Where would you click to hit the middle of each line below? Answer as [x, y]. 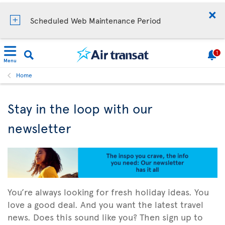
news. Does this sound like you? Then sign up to [105, 216]
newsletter [39, 128]
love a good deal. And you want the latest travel [105, 204]
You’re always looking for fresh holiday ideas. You [108, 191]
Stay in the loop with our [80, 108]
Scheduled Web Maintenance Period [96, 20]
